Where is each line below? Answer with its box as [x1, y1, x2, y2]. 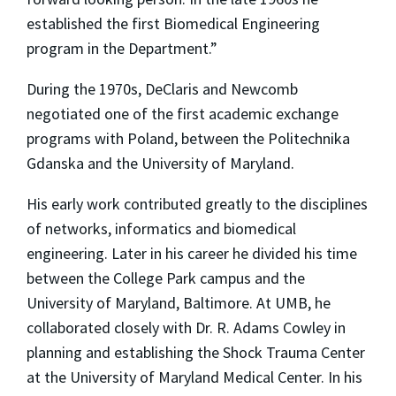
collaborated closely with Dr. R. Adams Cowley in [27, 316, 346, 338]
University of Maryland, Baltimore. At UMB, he [27, 292, 331, 313]
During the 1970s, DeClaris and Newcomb [27, 78, 298, 99]
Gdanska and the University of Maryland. [27, 152, 294, 173]
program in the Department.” [27, 37, 217, 58]
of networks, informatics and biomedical [27, 217, 296, 239]
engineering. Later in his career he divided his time [27, 242, 357, 263]
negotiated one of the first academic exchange [27, 103, 339, 124]
